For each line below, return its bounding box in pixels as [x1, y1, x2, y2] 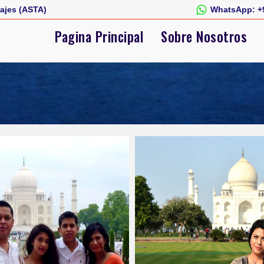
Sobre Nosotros [161, 27, 247, 47]
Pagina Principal [55, 27, 143, 47]
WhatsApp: [210, 5, 255, 14]
